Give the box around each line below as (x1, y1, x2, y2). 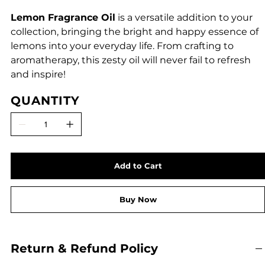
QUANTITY (10, 93, 80, 108)
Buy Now (119, 194, 157, 204)
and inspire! (10, 68, 66, 80)
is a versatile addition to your (115, 11, 253, 23)
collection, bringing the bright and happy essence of (10, 25, 258, 37)
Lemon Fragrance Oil (10, 11, 115, 23)
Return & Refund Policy (10, 241, 158, 256)
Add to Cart (114, 160, 163, 170)
